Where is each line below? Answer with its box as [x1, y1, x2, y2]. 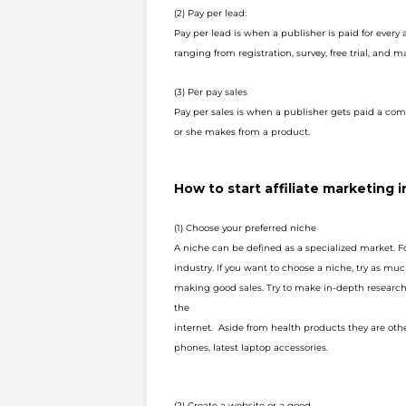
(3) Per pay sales [174, 86, 247, 98]
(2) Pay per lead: [174, 7, 246, 19]
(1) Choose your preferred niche [174, 222, 316, 234]
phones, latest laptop [174, 342, 274, 353]
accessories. [274, 342, 328, 353]
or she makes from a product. [174, 126, 310, 138]
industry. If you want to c [174, 262, 287, 274]
